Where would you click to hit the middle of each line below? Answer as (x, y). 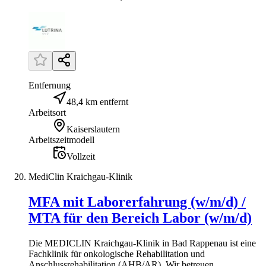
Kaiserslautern (93, 129)
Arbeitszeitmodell (61, 140)
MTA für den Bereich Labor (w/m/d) (140, 218)
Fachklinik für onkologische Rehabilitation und (117, 254)
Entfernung (50, 85)
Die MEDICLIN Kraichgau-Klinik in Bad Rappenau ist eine (142, 243)
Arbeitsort (47, 113)
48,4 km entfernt (97, 102)
